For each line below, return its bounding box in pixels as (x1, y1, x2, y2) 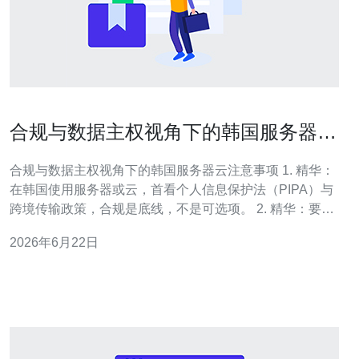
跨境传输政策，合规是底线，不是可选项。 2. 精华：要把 (10, 202, 334, 216)
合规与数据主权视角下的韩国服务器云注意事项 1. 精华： (10, 163, 282, 177)
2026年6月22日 (10, 236, 99, 249)
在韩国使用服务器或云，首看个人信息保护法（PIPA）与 (10, 183, 333, 196)
